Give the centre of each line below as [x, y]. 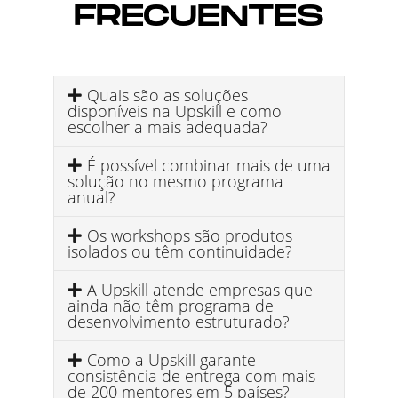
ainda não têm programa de [171, 305]
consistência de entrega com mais [191, 375]
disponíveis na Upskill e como [175, 111]
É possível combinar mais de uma [208, 165]
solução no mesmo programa [175, 181]
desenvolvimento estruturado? [179, 321]
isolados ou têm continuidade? [180, 251]
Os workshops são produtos [189, 235]
